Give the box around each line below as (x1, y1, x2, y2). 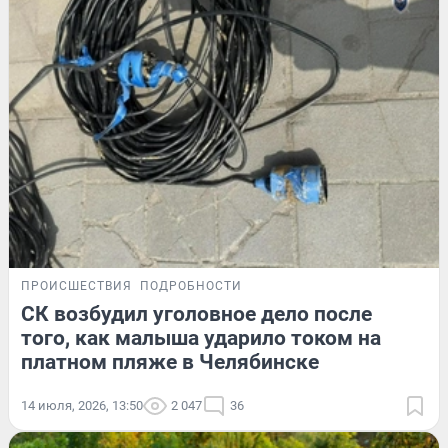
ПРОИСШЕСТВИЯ (21, 278, 132, 293)
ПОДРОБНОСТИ (140, 278, 242, 293)
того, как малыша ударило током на (21, 325, 381, 350)
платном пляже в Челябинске (21, 349, 319, 374)
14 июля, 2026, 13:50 (21, 397, 143, 413)
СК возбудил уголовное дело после (21, 301, 372, 326)
